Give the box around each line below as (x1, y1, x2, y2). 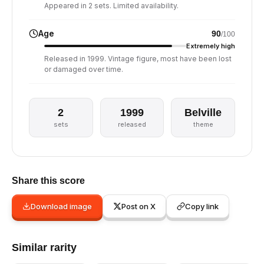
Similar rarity (12, 242, 77, 253)
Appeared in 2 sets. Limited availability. (44, 1, 179, 10)
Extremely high (186, 42, 235, 50)
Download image (31, 202, 92, 211)
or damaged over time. (44, 65, 123, 74)
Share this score (12, 176, 85, 186)
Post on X (121, 202, 156, 211)
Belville (184, 107, 222, 118)
